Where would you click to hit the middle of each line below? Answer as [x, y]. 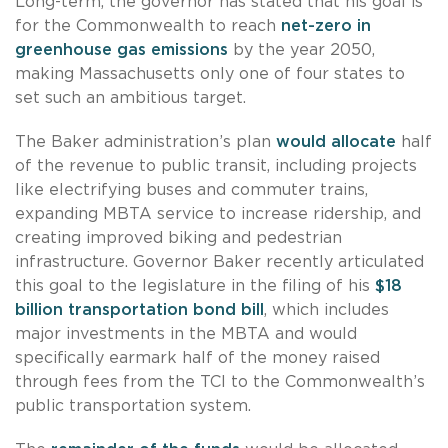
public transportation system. [133, 405]
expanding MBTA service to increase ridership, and [218, 213]
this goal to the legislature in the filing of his [195, 285]
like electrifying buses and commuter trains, [191, 189]
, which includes [326, 309]
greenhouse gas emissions [121, 49]
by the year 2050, [301, 49]
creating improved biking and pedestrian [178, 237]
